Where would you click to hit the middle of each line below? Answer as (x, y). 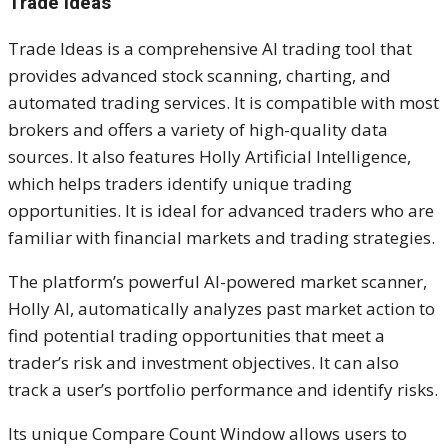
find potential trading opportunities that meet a (196, 335)
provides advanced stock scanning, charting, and (199, 75)
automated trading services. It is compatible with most (223, 102)
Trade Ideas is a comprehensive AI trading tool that (210, 48)
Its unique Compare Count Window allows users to (207, 433)
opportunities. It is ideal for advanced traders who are (221, 210)
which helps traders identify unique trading (180, 183)
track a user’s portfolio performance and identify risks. (223, 389)
